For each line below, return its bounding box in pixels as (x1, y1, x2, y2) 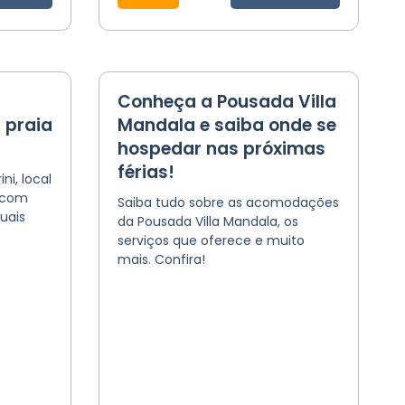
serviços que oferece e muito (117, 231, 305, 250)
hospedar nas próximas (117, 137, 325, 161)
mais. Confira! (117, 250, 205, 268)
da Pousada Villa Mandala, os (117, 212, 298, 231)
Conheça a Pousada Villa (117, 89, 336, 114)
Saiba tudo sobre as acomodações (117, 193, 339, 212)
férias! (117, 160, 174, 184)
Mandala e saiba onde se (117, 113, 336, 137)
